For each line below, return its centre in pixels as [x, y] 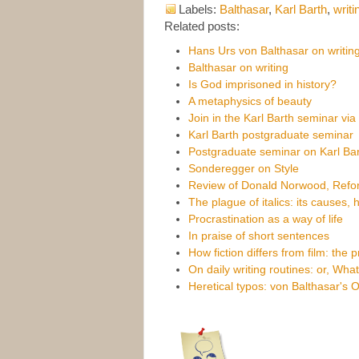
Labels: [199, 9]
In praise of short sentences [259, 235]
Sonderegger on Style [244, 168]
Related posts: [202, 26]
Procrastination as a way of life [266, 218]
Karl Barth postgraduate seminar [271, 134]
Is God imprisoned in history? [262, 84]
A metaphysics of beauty [250, 101]
